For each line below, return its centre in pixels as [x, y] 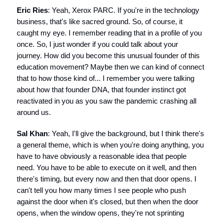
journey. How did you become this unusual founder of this [108, 55]
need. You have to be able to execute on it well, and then [107, 167]
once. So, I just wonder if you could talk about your [97, 44]
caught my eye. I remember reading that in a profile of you [109, 33]
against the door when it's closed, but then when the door [108, 202]
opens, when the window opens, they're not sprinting [100, 213]
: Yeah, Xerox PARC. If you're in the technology [124, 10]
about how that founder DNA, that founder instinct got [101, 90]
